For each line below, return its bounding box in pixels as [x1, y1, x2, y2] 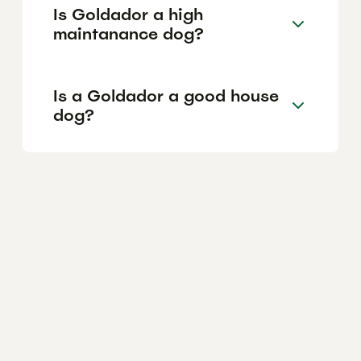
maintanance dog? [53, 23, 204, 44]
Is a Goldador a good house [53, 85, 279, 106]
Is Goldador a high [53, 3, 203, 25]
